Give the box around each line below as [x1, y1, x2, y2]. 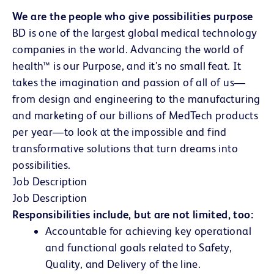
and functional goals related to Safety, [45, 240, 232, 254]
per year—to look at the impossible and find [12, 125, 227, 138]
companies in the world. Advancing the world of [12, 42, 243, 56]
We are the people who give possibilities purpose [12, 9, 253, 23]
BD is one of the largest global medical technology [12, 26, 257, 39]
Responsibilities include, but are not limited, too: [12, 207, 256, 221]
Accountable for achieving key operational [45, 224, 251, 237]
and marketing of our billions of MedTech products [12, 108, 259, 122]
